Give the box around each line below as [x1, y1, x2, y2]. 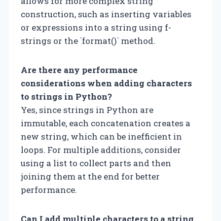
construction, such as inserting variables [21, 8, 191, 20]
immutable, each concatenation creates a [21, 117, 190, 129]
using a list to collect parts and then [21, 157, 171, 169]
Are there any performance [21, 64, 138, 75]
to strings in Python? [21, 90, 112, 102]
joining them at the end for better [21, 170, 160, 182]
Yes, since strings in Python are [21, 104, 153, 115]
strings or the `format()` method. [21, 35, 155, 46]
